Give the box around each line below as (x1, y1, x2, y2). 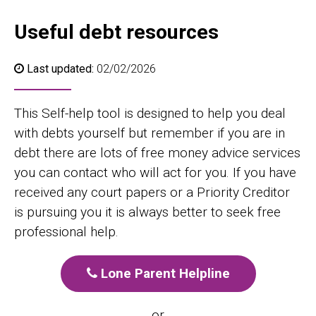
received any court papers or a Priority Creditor (14, 184, 290, 200)
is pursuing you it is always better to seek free (14, 204, 281, 220)
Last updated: (27, 62, 94, 75)
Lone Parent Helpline (97, 265, 230, 281)
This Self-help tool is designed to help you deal (14, 105, 286, 121)
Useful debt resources (14, 20, 219, 44)
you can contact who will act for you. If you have (14, 164, 296, 181)
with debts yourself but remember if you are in (14, 125, 285, 141)
